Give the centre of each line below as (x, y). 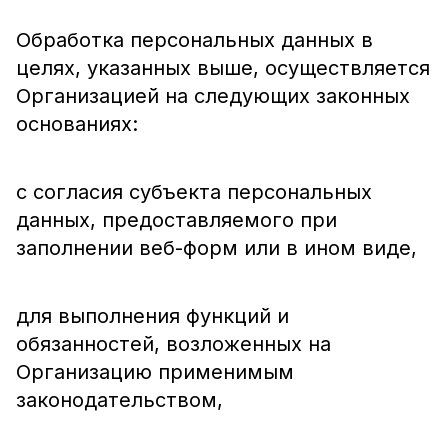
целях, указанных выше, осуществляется (223, 68)
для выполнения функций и (152, 316)
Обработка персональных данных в (194, 40)
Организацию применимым (155, 372)
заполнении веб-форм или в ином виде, (216, 248)
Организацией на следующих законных (213, 96)
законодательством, (119, 400)
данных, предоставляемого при (176, 220)
